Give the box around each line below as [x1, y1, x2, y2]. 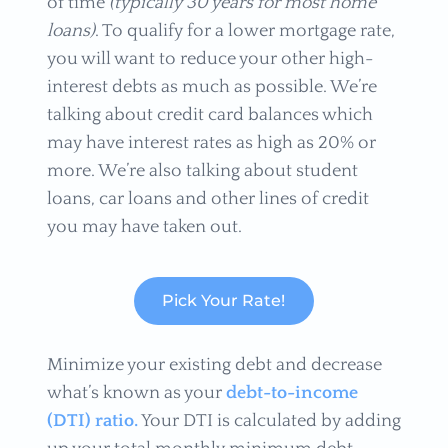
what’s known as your [46, 382, 226, 403]
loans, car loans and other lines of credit [46, 189, 369, 210]
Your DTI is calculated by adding [137, 410, 401, 431]
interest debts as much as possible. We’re [46, 77, 377, 98]
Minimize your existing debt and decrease [46, 354, 382, 375]
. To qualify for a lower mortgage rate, [94, 21, 395, 42]
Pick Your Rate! [162, 291, 286, 311]
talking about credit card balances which [46, 105, 373, 126]
